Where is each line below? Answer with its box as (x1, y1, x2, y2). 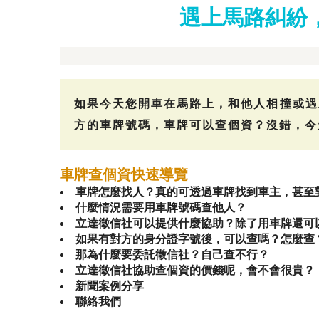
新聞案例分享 (75, 280, 144, 292)
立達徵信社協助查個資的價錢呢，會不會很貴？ (75, 264, 315, 276)
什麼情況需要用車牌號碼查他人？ (75, 202, 246, 214)
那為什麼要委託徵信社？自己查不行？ (75, 249, 269, 261)
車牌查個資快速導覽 (60, 167, 188, 182)
